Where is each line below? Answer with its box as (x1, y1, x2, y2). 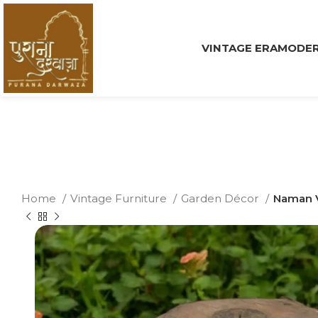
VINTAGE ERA (201, 41, 278, 55)
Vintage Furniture (70, 192, 170, 205)
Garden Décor (181, 192, 262, 205)
